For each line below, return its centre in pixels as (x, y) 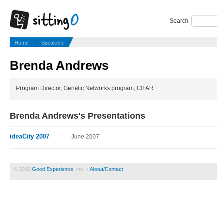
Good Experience (53, 169)
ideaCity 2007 (30, 137)
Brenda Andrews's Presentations (77, 116)
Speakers (53, 43)
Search (179, 21)
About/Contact (106, 169)
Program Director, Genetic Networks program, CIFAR (85, 88)
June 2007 (85, 137)
